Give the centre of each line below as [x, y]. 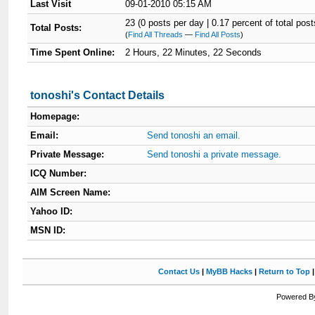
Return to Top [284, 271]
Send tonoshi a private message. [214, 154]
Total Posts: [56, 28]
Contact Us [179, 271]
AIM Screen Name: [71, 192]
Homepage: [55, 116]
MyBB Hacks [229, 271]
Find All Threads [156, 34]
